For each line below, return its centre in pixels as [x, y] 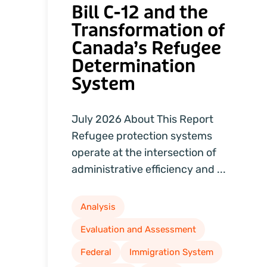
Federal [96, 252]
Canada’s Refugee [146, 49]
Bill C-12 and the [140, 13]
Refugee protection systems [142, 136]
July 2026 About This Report [142, 119]
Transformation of [148, 31]
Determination [133, 66]
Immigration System [171, 252]
